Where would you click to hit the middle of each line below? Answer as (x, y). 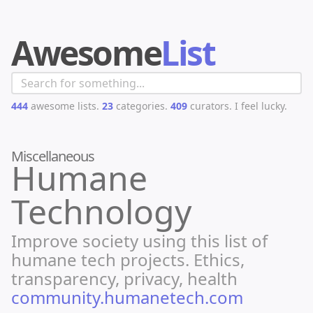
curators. (210, 106)
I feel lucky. (261, 106)
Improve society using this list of (139, 241)
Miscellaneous (53, 156)
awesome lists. (64, 106)
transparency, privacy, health (124, 278)
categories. (140, 106)
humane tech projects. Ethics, (128, 260)
